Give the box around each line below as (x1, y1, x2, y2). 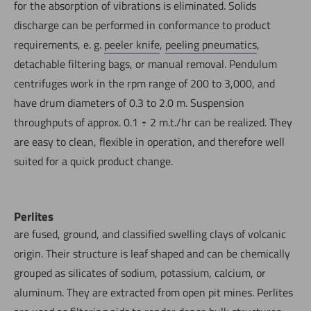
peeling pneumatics (165, 35, 257, 53)
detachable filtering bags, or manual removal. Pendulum (14, 55, 277, 72)
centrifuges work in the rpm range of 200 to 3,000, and (14, 74, 275, 92)
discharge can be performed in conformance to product (14, 16, 271, 33)
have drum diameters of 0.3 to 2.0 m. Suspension (14, 94, 244, 111)
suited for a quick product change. (14, 152, 173, 169)
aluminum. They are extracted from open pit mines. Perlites (14, 283, 293, 301)
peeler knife (104, 35, 160, 53)
